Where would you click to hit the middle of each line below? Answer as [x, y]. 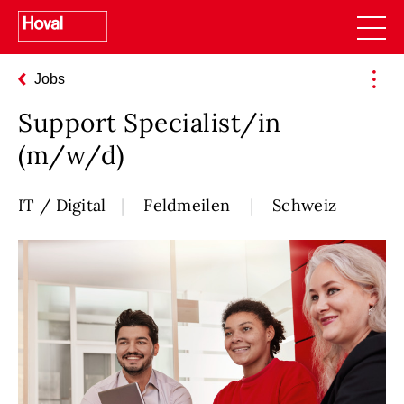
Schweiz [305, 205]
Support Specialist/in [150, 122]
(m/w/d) [72, 155]
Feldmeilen [189, 205]
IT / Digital [62, 205]
